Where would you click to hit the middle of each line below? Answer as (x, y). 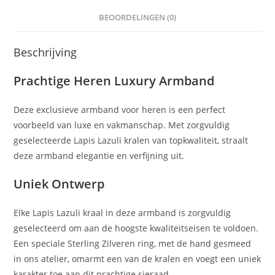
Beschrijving (45, 52)
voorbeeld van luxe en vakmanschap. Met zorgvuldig (122, 125)
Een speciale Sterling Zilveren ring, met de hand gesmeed (133, 244)
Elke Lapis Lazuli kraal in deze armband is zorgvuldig (122, 213)
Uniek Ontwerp (59, 184)
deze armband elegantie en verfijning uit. (99, 156)
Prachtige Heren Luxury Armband (114, 81)
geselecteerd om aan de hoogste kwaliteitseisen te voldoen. (136, 228)
